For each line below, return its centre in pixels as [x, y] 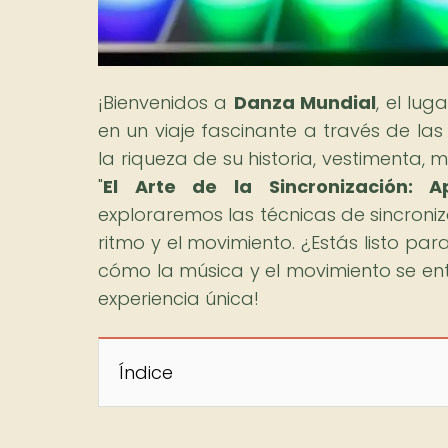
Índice [146, 372]
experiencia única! [178, 298]
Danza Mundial [305, 102]
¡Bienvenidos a [166, 102]
